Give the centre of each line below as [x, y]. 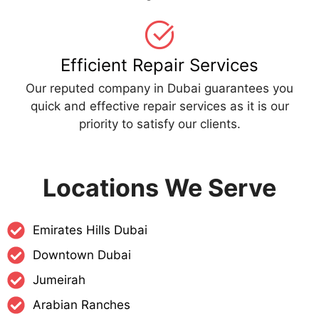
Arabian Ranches [82, 305]
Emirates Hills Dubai [90, 230]
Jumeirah [59, 280]
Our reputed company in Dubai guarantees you [159, 89]
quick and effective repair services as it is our [159, 106]
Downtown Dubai [82, 255]
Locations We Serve [159, 188]
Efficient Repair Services [159, 66]
